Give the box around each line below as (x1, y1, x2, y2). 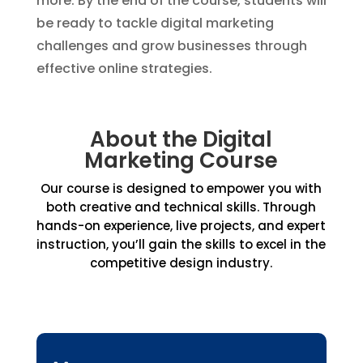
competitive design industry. (90, 254, 273, 271)
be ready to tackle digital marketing (36, 14, 274, 32)
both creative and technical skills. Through (46, 199, 317, 216)
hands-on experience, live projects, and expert (36, 217, 327, 234)
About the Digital (90, 125, 273, 154)
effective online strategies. (36, 59, 212, 78)
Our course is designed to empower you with (41, 180, 322, 197)
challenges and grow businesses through (36, 36, 307, 55)
